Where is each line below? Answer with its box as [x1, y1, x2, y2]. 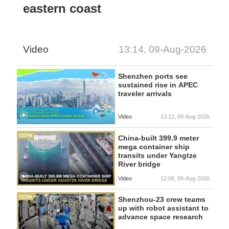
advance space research [118, 213, 203, 221]
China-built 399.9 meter [118, 133, 199, 142]
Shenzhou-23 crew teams [118, 195, 205, 204]
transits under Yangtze [118, 151, 197, 159]
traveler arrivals [118, 89, 172, 98]
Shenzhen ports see [118, 72, 188, 81]
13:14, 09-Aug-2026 [118, 44, 207, 55]
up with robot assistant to [118, 204, 209, 213]
